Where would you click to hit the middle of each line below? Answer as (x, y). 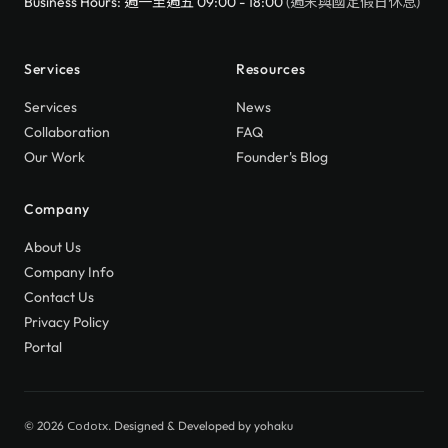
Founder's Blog (282, 157)
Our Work (54, 157)
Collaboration (67, 132)
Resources (271, 69)
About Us (52, 247)
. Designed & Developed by (181, 425)
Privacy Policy (66, 322)
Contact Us (59, 297)
